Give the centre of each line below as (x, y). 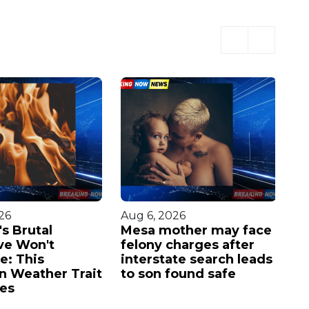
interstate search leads (197, 259)
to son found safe (178, 273)
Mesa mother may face (196, 230)
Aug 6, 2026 (153, 215)
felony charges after (188, 245)
